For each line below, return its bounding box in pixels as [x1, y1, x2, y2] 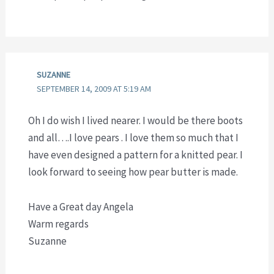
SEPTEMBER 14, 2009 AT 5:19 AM [37, 83, 152, 95]
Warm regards [28, 217, 89, 231]
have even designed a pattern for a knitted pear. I [28, 147, 243, 161]
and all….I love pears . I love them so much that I [28, 130, 239, 144]
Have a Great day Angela [28, 200, 133, 214]
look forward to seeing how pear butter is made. [28, 165, 238, 179]
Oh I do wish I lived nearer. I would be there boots [28, 113, 243, 127]
